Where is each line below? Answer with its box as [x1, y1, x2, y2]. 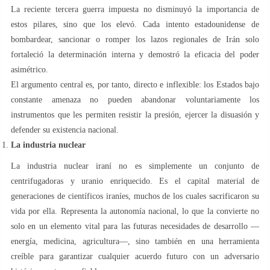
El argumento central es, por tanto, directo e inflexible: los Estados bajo [11, 80, 259, 89]
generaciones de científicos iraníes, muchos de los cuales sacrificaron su [11, 191, 259, 201]
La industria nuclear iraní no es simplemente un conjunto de [11, 161, 259, 171]
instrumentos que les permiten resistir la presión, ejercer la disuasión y [11, 110, 259, 119]
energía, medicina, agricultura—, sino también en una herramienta [11, 236, 259, 246]
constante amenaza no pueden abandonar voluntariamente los [11, 95, 259, 104]
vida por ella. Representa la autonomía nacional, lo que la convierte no [11, 206, 259, 216]
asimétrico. [11, 64, 48, 74]
